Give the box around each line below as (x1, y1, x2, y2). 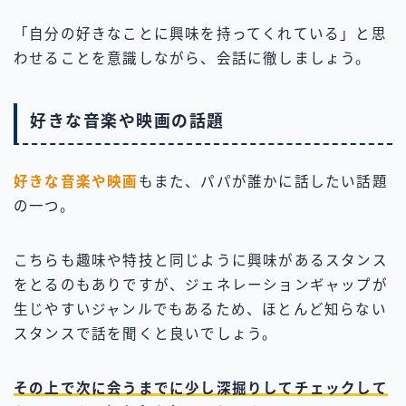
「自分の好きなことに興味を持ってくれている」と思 (14, 25, 387, 42)
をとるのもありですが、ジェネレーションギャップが (14, 277, 388, 294)
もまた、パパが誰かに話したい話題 (138, 174, 388, 190)
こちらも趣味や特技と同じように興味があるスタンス (14, 253, 388, 269)
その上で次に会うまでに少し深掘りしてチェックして (14, 381, 388, 397)
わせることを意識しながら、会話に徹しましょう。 (14, 50, 372, 66)
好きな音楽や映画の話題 (30, 112, 225, 131)
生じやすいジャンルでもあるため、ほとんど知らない (14, 302, 387, 318)
